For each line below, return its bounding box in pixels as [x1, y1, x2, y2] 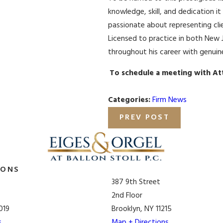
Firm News [152, 94, 187, 107]
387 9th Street [111, 176, 160, 189]
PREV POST [119, 111, 170, 124]
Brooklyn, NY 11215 [111, 203, 172, 216]
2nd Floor [111, 189, 142, 202]
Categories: [108, 94, 152, 107]
